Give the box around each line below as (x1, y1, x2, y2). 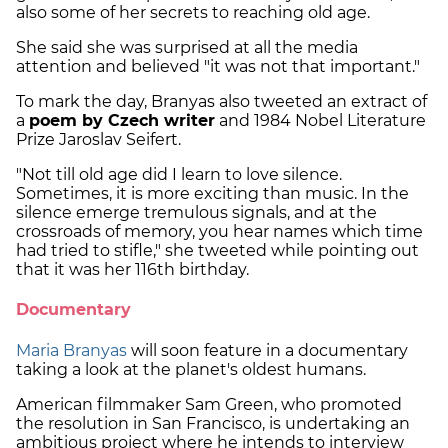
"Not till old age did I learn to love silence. (16, 165, 342, 185)
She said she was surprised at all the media (16, 38, 358, 58)
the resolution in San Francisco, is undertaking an (16, 413, 410, 433)
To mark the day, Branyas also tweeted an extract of (16, 92, 427, 112)
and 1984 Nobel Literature (215, 111, 426, 131)
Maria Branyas (16, 340, 127, 360)
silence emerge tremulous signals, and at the (16, 203, 377, 223)
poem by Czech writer (29, 111, 215, 131)
